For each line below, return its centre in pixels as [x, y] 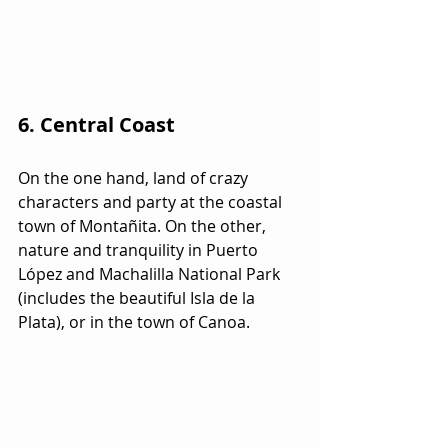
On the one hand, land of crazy [135, 178]
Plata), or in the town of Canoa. [134, 322]
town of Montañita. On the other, [144, 226]
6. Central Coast [96, 125]
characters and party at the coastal [152, 202]
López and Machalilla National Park [151, 274]
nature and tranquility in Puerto [140, 250]
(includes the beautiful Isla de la [138, 298]
